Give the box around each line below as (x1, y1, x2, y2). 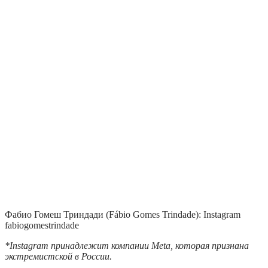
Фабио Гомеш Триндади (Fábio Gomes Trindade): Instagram (5, 209, 240, 220)
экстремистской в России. (5, 251, 112, 262)
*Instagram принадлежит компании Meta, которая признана (5, 240, 249, 251)
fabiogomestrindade (5, 220, 79, 231)
